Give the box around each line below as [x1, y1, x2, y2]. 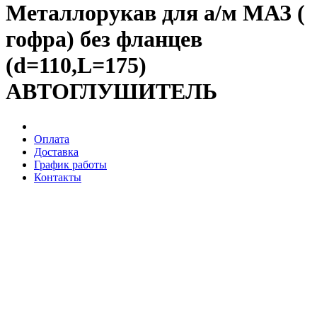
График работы [34, 158, 107, 171]
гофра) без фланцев [6, 26, 202, 52]
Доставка [34, 145, 79, 158]
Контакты [34, 171, 81, 183]
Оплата [34, 132, 69, 145]
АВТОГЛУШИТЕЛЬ [6, 79, 217, 105]
